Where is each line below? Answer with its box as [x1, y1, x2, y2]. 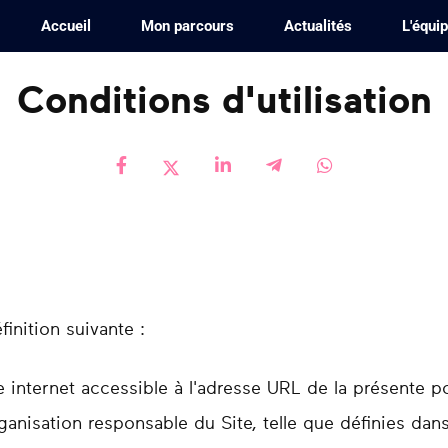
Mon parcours [140, 17, 234, 35]
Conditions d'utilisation [16, 83, 432, 121]
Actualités [283, 17, 352, 35]
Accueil [40, 17, 91, 35]
